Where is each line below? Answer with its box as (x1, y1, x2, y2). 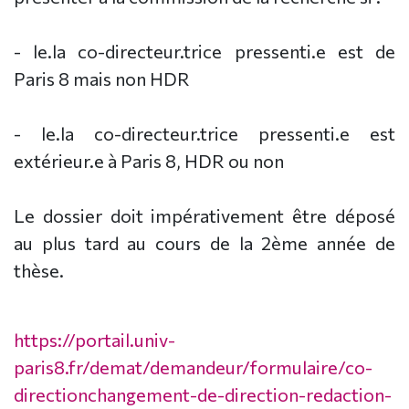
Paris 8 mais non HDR (14, 67, 190, 89)
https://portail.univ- (14, 328, 175, 351)
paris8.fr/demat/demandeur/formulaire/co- (14, 355, 372, 378)
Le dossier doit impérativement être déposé (14, 204, 395, 226)
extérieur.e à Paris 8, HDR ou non (14, 149, 284, 172)
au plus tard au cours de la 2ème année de (14, 231, 395, 254)
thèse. (14, 258, 64, 281)
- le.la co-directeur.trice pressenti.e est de (14, 39, 395, 62)
